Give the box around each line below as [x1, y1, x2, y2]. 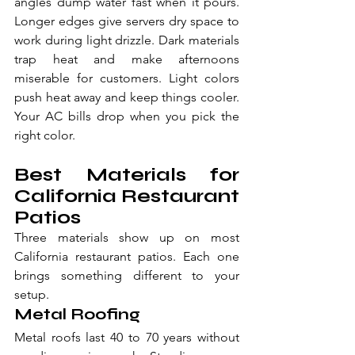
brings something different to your [14, 268, 239, 284]
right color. [14, 128, 75, 143]
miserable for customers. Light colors [14, 71, 239, 86]
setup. [14, 287, 49, 303]
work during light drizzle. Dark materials [14, 32, 239, 48]
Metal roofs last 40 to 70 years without [14, 330, 239, 345]
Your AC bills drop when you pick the [14, 109, 239, 124]
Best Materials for [14, 163, 239, 187]
